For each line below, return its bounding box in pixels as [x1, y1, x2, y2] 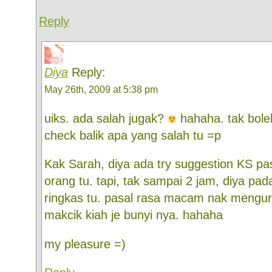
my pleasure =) [44, 237, 126, 251]
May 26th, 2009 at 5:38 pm [44, 84, 158, 95]
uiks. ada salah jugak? [44, 111, 168, 125]
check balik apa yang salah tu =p [44, 128, 221, 142]
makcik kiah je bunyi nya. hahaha [44, 208, 223, 222]
